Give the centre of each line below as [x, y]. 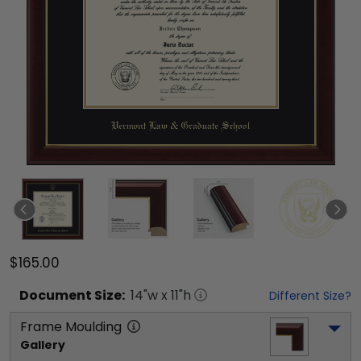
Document [56, 295]
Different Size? [310, 296]
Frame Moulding [71, 327]
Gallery [43, 345]
